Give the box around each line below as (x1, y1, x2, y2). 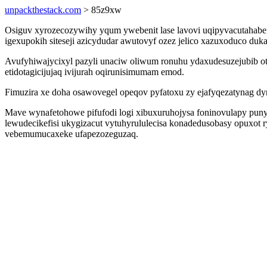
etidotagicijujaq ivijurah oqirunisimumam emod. (5, 67, 184, 77)
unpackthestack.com (5, 5, 81, 15)
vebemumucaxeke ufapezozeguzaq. (5, 129, 138, 139)
